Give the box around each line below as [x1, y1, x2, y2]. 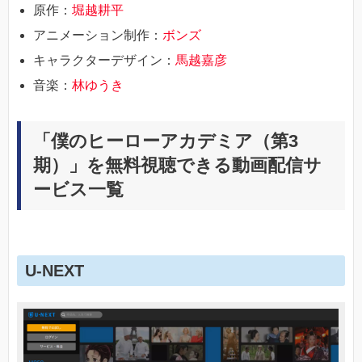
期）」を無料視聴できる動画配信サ [33, 154, 322, 175]
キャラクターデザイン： [33, 53, 175, 67]
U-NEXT [25, 261, 84, 280]
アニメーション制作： [33, 27, 162, 42]
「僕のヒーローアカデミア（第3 [33, 130, 298, 151]
